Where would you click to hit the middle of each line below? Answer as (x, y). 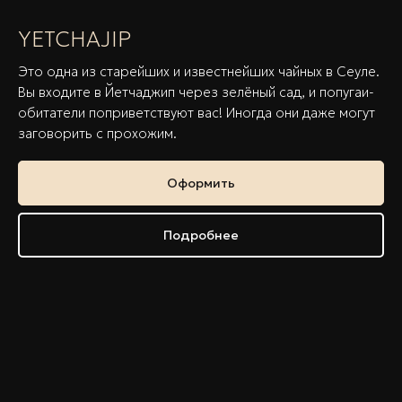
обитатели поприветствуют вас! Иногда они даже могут (197, 112)
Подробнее (201, 235)
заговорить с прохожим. (97, 133)
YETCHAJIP (74, 39)
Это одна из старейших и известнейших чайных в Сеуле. (199, 71)
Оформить (201, 183)
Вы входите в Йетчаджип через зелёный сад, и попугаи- (196, 92)
